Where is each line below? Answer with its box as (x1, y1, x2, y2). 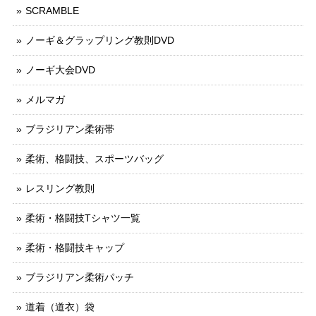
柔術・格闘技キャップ (25, 242, 124, 254)
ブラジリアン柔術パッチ (25, 272, 134, 284)
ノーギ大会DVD (25, 64, 95, 76)
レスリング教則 (25, 183, 95, 195)
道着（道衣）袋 (25, 301, 95, 313)
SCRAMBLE (25, 5, 79, 17)
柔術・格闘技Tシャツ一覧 (25, 212, 140, 224)
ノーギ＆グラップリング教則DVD (25, 35, 174, 47)
